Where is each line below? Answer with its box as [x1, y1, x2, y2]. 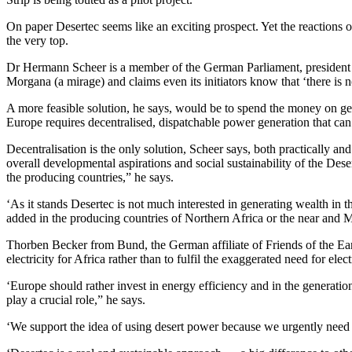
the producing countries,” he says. [6, 170, 174, 185]
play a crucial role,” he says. [6, 293, 145, 307]
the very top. [6, 34, 68, 48]
